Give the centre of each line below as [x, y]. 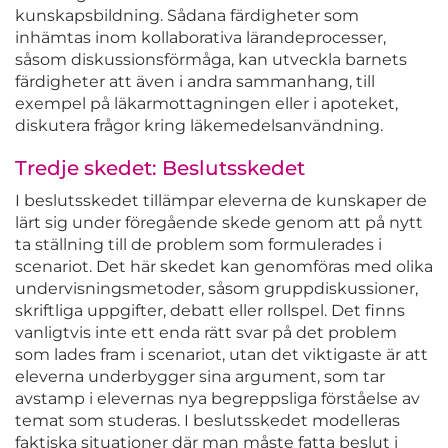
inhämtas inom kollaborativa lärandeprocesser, [200, 38]
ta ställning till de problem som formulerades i [198, 245]
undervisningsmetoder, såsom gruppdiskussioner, [216, 289]
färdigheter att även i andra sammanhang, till [195, 82]
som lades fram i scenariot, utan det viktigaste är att [221, 355]
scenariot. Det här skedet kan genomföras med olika [224, 267]
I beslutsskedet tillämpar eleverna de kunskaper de [221, 201]
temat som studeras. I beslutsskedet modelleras [207, 421]
